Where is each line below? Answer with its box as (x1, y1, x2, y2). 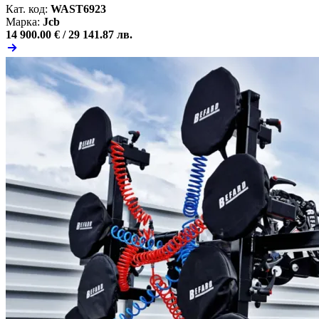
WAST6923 (51, 2, 106, 15)
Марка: (6, 15, 40, 28)
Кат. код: (6, 2, 48, 15)
